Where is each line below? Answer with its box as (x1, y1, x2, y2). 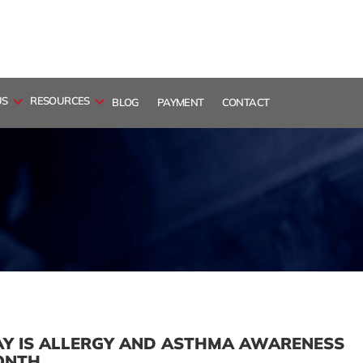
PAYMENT (156, 96, 204, 109)
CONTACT (221, 96, 270, 109)
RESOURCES (30, 94, 90, 107)
